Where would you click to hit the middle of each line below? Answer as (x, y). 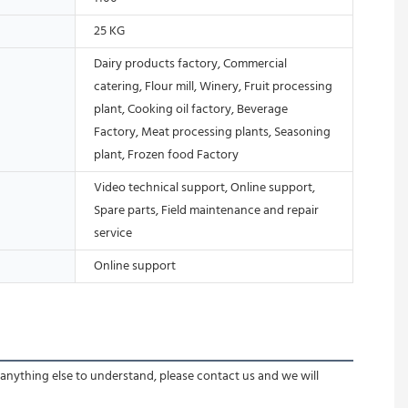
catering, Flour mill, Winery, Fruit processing (213, 87)
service (113, 233)
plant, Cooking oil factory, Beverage (191, 109)
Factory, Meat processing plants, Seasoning (212, 132)
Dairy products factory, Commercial (190, 64)
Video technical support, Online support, (204, 188)
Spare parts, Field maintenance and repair (206, 210)
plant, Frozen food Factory (166, 155)
